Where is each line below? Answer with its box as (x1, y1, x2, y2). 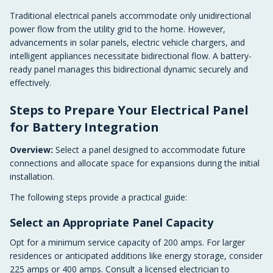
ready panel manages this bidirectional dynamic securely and (10, 63, 248, 75)
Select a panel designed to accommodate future (53, 144, 246, 155)
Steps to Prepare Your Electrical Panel (10, 102, 249, 118)
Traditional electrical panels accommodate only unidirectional (10, 10, 251, 21)
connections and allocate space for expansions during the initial (10, 157, 260, 169)
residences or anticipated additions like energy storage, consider (10, 250, 263, 261)
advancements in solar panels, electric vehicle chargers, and (10, 37, 245, 48)
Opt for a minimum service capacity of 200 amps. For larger (10, 236, 245, 248)
